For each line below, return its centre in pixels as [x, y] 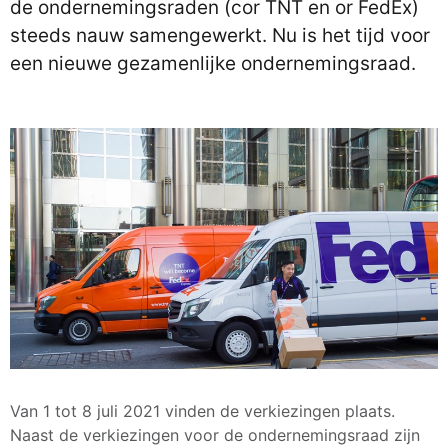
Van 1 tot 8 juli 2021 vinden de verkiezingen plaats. [202, 410]
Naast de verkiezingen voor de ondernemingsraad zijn [215, 434]
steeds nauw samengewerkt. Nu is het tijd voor [220, 35]
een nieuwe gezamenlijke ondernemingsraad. [213, 63]
